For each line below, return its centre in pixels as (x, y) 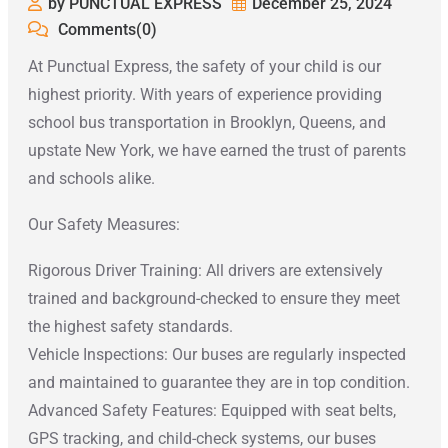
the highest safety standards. (130, 327)
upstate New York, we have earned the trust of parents (216, 151)
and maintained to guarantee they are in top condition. (218, 383)
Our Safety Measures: (103, 225)
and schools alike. (91, 179)
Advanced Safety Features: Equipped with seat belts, (211, 411)
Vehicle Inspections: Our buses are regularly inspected (216, 355)
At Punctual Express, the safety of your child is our (204, 67)
